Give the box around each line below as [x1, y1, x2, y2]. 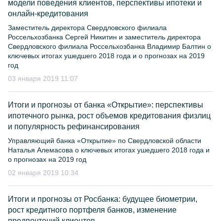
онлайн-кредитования [8, 9, 88, 18]
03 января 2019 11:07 [8, 74, 78, 82]
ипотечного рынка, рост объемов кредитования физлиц [8, 111, 211, 120]
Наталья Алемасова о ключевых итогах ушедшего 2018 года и [8, 146, 210, 154]
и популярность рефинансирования [8, 122, 140, 131]
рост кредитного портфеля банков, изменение [8, 206, 177, 214]
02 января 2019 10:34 [8, 169, 78, 177]
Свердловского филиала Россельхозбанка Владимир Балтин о [8, 42, 211, 50]
